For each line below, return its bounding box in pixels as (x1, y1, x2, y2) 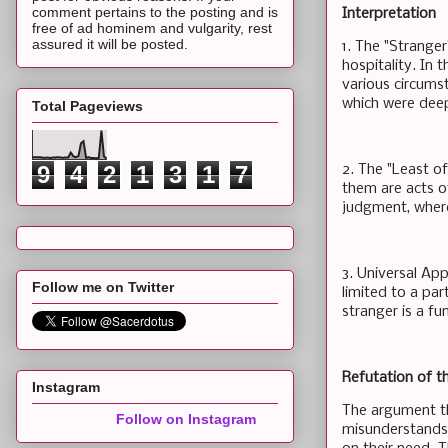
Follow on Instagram (116, 411, 256, 428)
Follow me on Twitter (32, 278, 174, 295)
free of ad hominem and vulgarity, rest (32, 20, 272, 37)
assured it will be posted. (32, 36, 188, 53)
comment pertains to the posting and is (32, 4, 278, 21)
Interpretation (342, 5, 436, 22)
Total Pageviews (32, 97, 143, 114)
